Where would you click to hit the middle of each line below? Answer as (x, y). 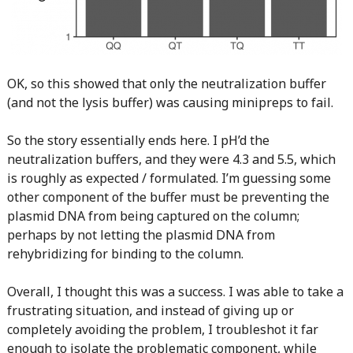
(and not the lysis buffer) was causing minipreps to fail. (170, 102)
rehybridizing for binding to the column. (125, 254)
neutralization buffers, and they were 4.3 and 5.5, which (171, 159)
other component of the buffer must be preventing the (168, 197)
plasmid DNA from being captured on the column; (153, 216)
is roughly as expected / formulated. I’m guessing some (169, 178)
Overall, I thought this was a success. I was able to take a (175, 292)
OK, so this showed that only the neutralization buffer (166, 84)
